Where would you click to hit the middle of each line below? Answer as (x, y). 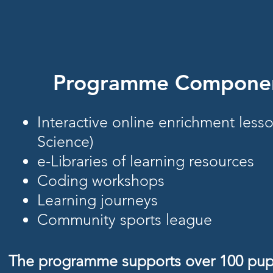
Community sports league (124, 219)
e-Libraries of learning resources (145, 161)
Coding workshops (101, 180)
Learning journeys (97, 200)
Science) (65, 141)
